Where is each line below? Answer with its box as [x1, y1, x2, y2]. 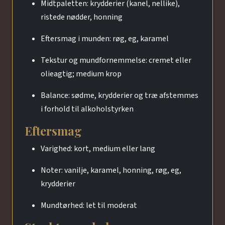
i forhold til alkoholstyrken [41, 103, 134, 115]
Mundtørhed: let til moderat [41, 199, 137, 211]
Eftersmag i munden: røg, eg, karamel [41, 33, 169, 44]
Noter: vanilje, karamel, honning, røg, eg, [41, 164, 181, 176]
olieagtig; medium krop [41, 68, 122, 79]
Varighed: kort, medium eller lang [41, 143, 155, 154]
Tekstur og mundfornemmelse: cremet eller [41, 54, 191, 66]
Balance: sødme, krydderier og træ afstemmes [41, 89, 198, 101]
